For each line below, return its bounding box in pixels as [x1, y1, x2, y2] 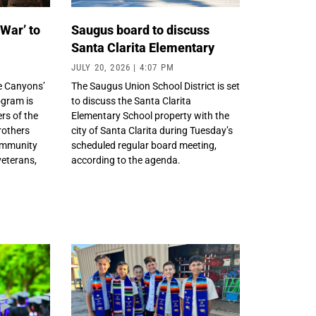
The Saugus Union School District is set [71, 80, 240, 92]
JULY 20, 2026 [71, 62, 134, 73]
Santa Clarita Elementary [71, 40, 217, 56]
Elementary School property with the [71, 110, 229, 122]
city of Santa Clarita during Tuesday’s [71, 125, 233, 137]
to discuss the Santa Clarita [71, 95, 191, 107]
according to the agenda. [71, 154, 185, 166]
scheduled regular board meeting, [71, 140, 217, 152]
